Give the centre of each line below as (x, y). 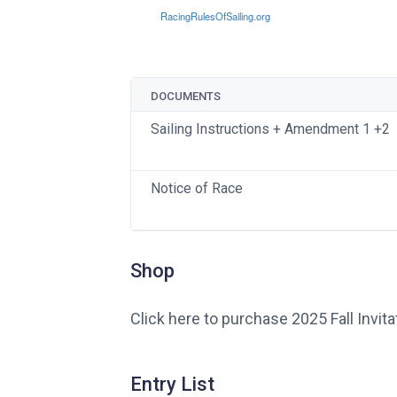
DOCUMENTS (186, 96)
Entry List (172, 384)
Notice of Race (197, 188)
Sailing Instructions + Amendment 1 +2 (270, 129)
